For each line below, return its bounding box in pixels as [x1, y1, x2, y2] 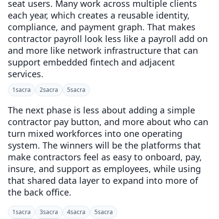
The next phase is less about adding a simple [8, 104, 195, 116]
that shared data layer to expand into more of [8, 175, 198, 186]
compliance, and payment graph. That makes [8, 21, 196, 33]
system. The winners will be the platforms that [8, 139, 201, 151]
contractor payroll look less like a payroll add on [8, 33, 208, 44]
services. [8, 68, 44, 80]
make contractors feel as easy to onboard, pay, [8, 151, 202, 163]
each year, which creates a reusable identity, [8, 9, 190, 21]
